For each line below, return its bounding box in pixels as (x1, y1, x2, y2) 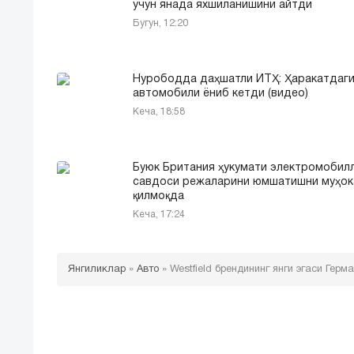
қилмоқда (133, 191, 184, 202)
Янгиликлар (68, 265, 126, 275)
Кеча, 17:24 (133, 210, 185, 220)
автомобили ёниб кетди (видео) (133, 88, 308, 100)
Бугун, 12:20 (133, 19, 188, 28)
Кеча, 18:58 (133, 107, 185, 117)
